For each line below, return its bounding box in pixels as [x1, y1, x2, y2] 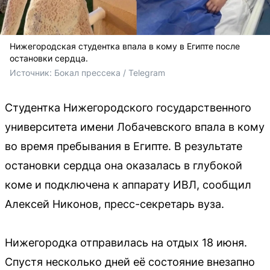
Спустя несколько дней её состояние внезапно [5, 255, 255, 268]
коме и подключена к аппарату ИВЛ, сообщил [5, 178, 251, 191]
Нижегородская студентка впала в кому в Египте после [10, 40, 240, 51]
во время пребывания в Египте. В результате [5, 139, 242, 152]
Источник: [10, 67, 54, 78]
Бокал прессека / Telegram [54, 67, 165, 78]
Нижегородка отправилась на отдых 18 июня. [5, 236, 247, 249]
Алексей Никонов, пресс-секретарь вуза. [5, 197, 224, 210]
